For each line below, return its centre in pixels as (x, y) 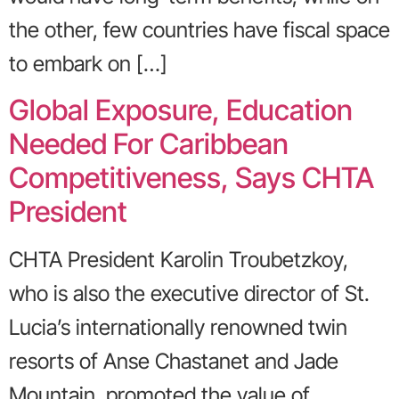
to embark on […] (88, 63)
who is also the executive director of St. (189, 294)
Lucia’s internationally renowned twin (178, 328)
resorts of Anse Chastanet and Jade (174, 362)
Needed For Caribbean (149, 144)
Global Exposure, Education (181, 110)
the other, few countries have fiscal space (199, 29)
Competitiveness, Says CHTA (191, 178)
